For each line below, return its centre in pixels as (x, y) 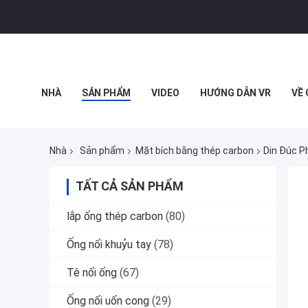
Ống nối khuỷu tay (109, 245)
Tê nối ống (92, 273)
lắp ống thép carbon (115, 217)
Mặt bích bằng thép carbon (195, 151)
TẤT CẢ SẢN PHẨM (130, 186)
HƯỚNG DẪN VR (235, 93)
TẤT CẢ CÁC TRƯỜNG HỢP (101, 124)
